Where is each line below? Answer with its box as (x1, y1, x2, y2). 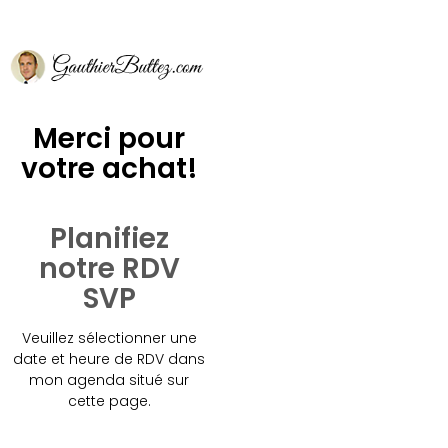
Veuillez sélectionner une (21, 327, 197, 348)
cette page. (67, 390, 151, 411)
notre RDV (38, 248, 180, 288)
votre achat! (20, 148, 198, 188)
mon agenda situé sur (29, 369, 190, 390)
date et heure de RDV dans (13, 348, 206, 369)
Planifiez (49, 218, 169, 258)
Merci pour (33, 118, 186, 158)
